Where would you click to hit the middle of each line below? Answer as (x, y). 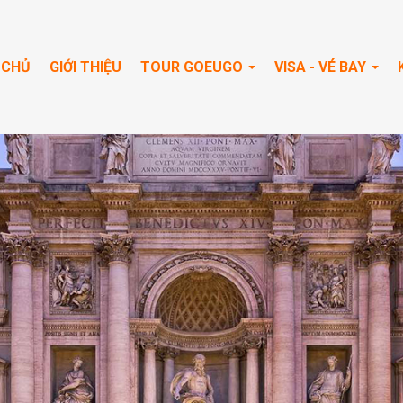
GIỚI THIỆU (85, 67)
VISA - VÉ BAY (322, 67)
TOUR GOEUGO (193, 67)
